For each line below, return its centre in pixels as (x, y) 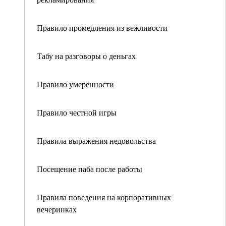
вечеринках (57, 209)
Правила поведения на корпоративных (104, 197)
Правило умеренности (75, 84)
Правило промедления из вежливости (102, 27)
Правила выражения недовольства (96, 140)
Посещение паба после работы (90, 169)
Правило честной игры (77, 112)
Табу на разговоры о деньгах (86, 56)
